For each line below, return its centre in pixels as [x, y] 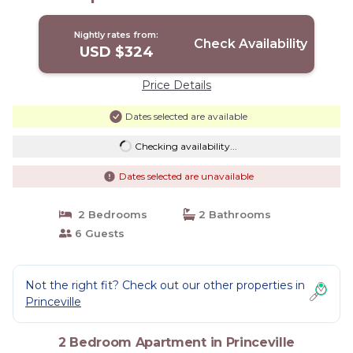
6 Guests [98, 233]
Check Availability [250, 43]
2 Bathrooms [233, 214]
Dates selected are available [186, 116]
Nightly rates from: [117, 34]
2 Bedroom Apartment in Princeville [176, 342]
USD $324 [116, 52]
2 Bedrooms [109, 214]
